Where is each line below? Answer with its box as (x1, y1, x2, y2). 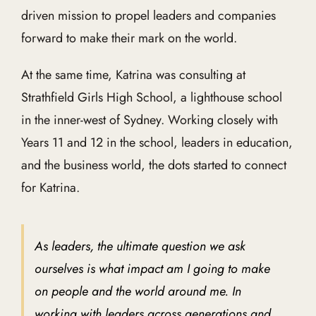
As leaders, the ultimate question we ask (34, 237, 245, 255)
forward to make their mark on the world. (20, 29, 237, 47)
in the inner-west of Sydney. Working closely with (20, 111, 278, 129)
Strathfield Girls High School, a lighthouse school (20, 88, 282, 107)
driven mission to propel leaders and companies (20, 6, 276, 25)
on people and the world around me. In (34, 282, 241, 300)
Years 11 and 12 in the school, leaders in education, (20, 133, 293, 152)
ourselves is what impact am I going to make (34, 260, 270, 278)
